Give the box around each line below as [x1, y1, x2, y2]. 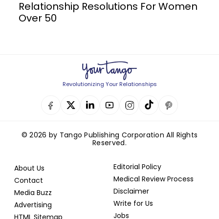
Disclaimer [113, 186, 149, 196]
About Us [14, 163, 44, 173]
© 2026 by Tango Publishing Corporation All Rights [21, 130, 198, 140]
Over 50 [19, 11, 57, 25]
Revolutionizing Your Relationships [62, 80, 157, 88]
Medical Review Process [113, 174, 194, 184]
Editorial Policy [113, 162, 161, 172]
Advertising [14, 200, 52, 210]
